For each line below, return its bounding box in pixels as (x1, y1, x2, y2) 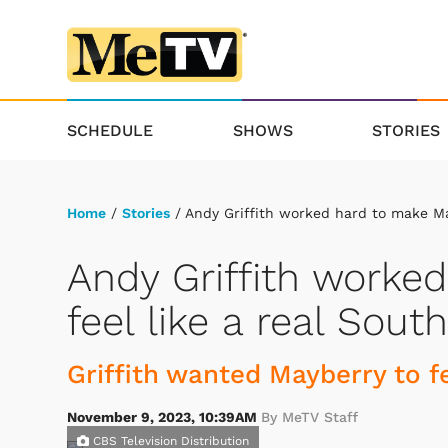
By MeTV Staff (261, 409, 358, 426)
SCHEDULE (67, 120, 153, 140)
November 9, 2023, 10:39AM (67, 409, 261, 426)
